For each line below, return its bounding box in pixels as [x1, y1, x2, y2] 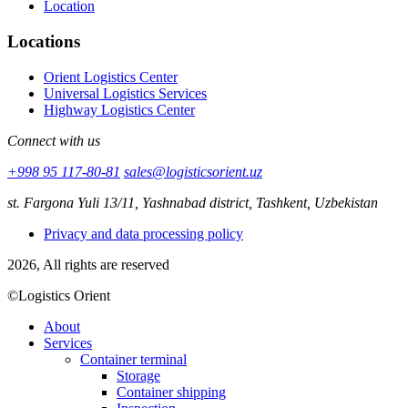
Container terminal [80, 351, 187, 367]
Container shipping [117, 383, 226, 400]
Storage [117, 367, 160, 383]
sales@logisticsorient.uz [124, 163, 262, 179]
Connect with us [7, 132, 100, 148]
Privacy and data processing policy [44, 225, 243, 241]
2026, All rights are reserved [7, 256, 169, 272]
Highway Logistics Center [44, 101, 195, 117]
